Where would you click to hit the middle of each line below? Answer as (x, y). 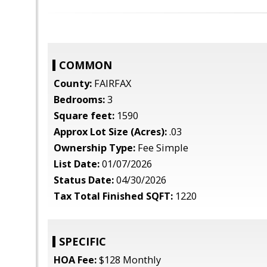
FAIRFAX (111, 83)
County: (73, 83)
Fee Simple (162, 148)
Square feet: (84, 116)
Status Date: (84, 180)
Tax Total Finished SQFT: (113, 196)
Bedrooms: (79, 100)
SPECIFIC (83, 241)
